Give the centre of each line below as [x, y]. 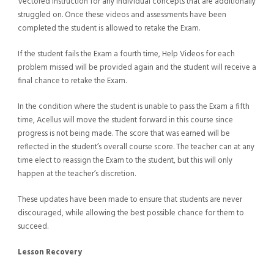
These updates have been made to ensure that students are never [130, 200]
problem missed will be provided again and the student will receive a [137, 68]
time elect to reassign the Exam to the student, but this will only [125, 161]
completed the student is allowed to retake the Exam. [109, 29]
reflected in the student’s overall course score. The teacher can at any [136, 147]
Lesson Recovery [50, 253]
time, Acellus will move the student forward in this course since [125, 120]
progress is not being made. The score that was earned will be [124, 134]
